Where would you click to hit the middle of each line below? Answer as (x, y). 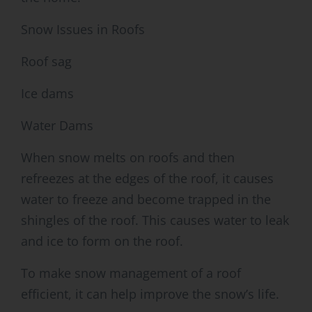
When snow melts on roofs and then (128, 158)
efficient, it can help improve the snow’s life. (150, 294)
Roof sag (46, 62)
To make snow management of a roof (131, 273)
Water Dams (57, 126)
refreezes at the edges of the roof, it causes (147, 179)
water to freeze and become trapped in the (146, 200)
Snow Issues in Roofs (83, 30)
